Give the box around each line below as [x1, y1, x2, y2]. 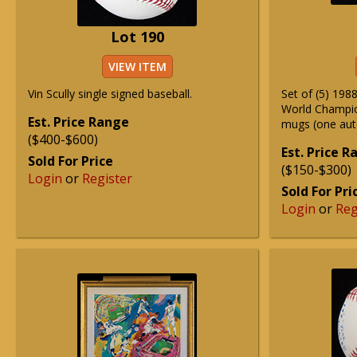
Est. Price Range [28, 113, 129, 131]
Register [82, 170, 132, 187]
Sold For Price [28, 152, 113, 170]
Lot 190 [110, 27, 164, 46]
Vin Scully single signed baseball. [28, 86, 192, 101]
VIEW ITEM [108, 59, 167, 74]
